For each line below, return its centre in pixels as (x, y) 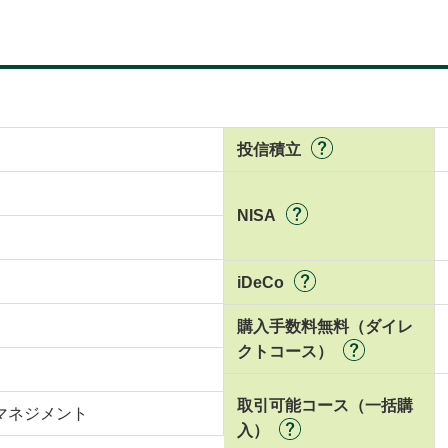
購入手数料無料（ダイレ (324, 327)
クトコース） (284, 352)
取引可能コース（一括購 (324, 406)
